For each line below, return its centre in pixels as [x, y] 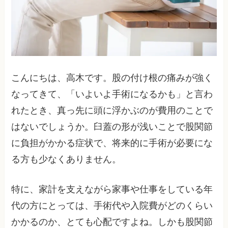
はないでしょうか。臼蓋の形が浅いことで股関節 [112, 126]
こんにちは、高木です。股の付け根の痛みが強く [112, 78]
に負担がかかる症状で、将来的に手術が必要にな [112, 143]
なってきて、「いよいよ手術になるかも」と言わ [112, 94]
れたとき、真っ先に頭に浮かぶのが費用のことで [112, 110]
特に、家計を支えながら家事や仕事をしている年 [112, 189]
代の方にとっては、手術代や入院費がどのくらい [112, 205]
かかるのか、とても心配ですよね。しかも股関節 [112, 222]
